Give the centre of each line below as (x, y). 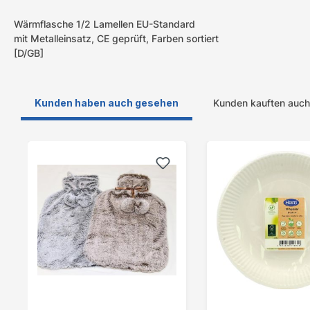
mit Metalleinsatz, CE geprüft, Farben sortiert (116, 39)
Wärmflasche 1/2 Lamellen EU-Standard (104, 24)
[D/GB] (29, 53)
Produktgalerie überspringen (92, 148)
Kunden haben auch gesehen (107, 103)
